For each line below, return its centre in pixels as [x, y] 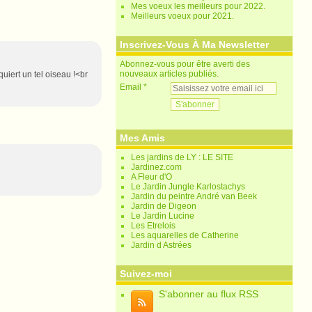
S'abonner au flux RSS [209, 294]
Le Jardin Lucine [163, 216]
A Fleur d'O [152, 177]
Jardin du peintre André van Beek [194, 196]
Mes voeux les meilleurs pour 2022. [198, 6]
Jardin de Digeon [164, 206]
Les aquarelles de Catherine [185, 235]
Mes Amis [143, 138]
